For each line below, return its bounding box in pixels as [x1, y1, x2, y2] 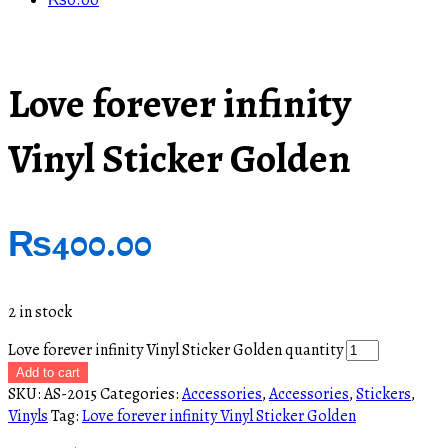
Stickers [356, 383, 411, 406]
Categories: [100, 383, 182, 406]
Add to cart [16, 365, 80, 381]
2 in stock [8, 301, 72, 324]
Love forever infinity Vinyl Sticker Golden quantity [8, 339, 343, 362]
